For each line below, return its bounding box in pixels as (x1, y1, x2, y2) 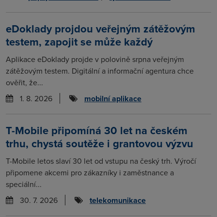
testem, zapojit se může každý (6, 33, 153, 49)
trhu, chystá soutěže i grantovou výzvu (6, 135, 193, 151)
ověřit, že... (6, 77, 43, 88)
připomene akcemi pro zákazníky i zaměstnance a (6, 167, 174, 178)
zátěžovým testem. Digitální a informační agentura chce (6, 65, 194, 76)
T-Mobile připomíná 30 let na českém (6, 122, 187, 138)
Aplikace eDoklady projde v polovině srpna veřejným (6, 53, 184, 64)
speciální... (6, 178, 42, 189)
